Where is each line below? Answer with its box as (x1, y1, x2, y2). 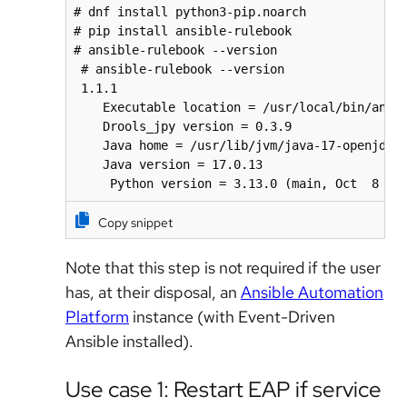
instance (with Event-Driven (129, 305, 335, 327)
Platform (65, 305, 129, 327)
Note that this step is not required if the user (65, 256, 381, 278)
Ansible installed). (65, 330, 194, 352)
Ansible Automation (241, 281, 383, 303)
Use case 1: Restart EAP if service (65, 374, 382, 403)
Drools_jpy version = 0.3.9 (74, 119, 292, 134)
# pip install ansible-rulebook (74, 24, 292, 39)
